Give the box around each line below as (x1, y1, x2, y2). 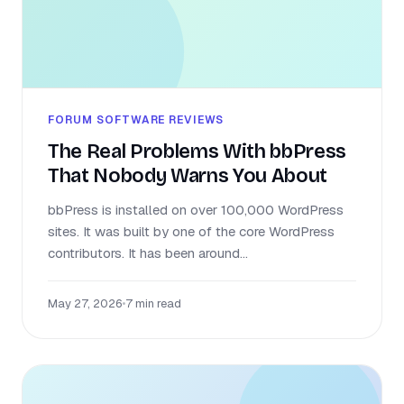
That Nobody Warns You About (48, 164, 328, 188)
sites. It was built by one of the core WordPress (48, 223, 335, 241)
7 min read (125, 296, 181, 312)
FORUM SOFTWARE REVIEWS (48, 113, 225, 128)
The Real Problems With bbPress (48, 140, 347, 164)
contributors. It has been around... (48, 244, 248, 262)
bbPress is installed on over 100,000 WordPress (48, 201, 344, 219)
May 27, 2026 (48, 296, 122, 312)
